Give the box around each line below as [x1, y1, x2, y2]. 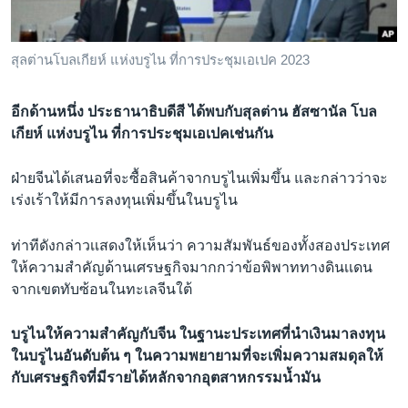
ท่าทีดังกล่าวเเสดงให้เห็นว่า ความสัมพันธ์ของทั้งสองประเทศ [11, 237, 390, 253]
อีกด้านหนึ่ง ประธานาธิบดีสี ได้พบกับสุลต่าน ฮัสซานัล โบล [11, 103, 377, 119]
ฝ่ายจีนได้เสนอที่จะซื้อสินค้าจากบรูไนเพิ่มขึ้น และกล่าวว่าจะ [11, 170, 388, 187]
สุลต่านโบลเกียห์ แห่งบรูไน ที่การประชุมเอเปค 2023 [11, 52, 310, 67]
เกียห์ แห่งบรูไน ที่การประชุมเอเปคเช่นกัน [11, 125, 273, 141]
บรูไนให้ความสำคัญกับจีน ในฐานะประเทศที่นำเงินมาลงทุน [11, 326, 385, 342]
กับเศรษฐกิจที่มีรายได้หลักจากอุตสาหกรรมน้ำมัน [11, 370, 321, 386]
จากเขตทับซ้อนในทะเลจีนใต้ [11, 280, 192, 297]
